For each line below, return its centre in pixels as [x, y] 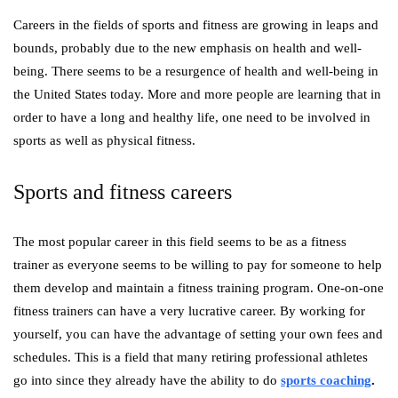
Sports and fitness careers [123, 192]
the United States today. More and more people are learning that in [197, 94]
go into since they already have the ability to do [147, 380]
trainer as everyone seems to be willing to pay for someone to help [198, 265]
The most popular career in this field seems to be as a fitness [180, 242]
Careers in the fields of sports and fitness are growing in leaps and [196, 25]
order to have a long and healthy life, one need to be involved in [192, 117]
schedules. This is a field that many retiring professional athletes [191, 357]
